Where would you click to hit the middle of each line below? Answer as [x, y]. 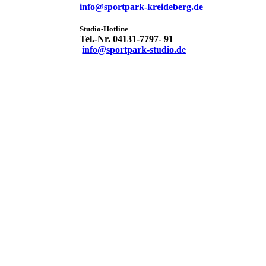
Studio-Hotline [104, 29]
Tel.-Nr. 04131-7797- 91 [127, 39]
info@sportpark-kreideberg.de [142, 7]
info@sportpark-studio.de [134, 50]
